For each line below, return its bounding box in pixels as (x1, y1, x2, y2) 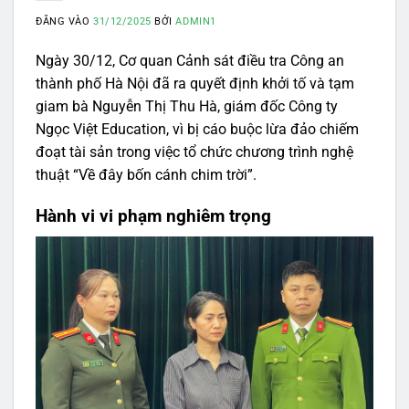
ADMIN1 (175, 16, 216, 28)
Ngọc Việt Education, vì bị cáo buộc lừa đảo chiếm (36, 121, 359, 139)
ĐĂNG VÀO (36, 16, 94, 28)
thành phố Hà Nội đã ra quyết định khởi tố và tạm (36, 75, 354, 93)
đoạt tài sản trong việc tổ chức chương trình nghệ (36, 143, 353, 162)
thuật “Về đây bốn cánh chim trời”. (36, 166, 257, 184)
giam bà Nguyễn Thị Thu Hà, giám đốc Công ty (36, 98, 338, 116)
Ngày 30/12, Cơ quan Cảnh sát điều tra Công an (36, 52, 344, 70)
